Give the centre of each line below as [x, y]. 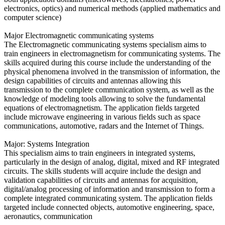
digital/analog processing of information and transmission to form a [109, 189]
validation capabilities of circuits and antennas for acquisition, [101, 180]
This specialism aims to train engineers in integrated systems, [100, 153]
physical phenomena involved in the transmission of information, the [112, 72]
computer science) [33, 18]
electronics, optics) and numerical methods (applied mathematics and [112, 9]
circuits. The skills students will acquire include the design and [102, 171]
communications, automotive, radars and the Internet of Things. [104, 126]
